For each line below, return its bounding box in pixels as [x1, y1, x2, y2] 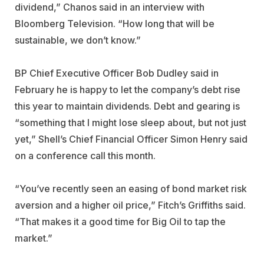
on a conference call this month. [15, 149, 156, 161]
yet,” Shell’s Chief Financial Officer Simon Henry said [15, 133, 247, 145]
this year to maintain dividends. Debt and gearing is [15, 100, 240, 112]
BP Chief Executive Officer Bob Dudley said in [15, 67, 219, 79]
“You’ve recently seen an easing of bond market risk [15, 182, 247, 194]
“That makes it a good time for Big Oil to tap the [15, 215, 226, 227]
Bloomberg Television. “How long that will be [15, 17, 214, 29]
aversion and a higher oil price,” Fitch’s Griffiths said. [15, 199, 246, 211]
